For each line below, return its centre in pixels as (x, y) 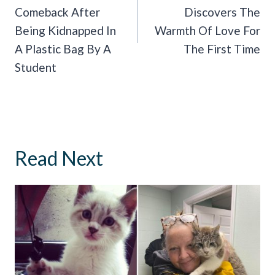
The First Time (222, 48)
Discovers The (222, 12)
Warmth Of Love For (207, 30)
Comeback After (57, 12)
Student (36, 67)
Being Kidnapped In (65, 30)
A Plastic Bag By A (63, 48)
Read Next (59, 158)
